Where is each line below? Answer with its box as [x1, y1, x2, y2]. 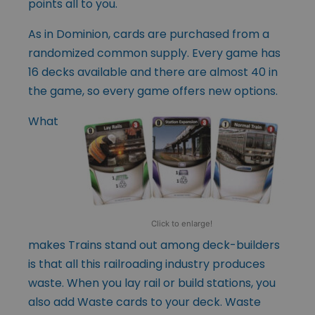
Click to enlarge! [150, 218, 212, 229]
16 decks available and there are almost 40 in [28, 63, 278, 80]
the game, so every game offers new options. [28, 82, 278, 99]
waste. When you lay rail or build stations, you [28, 274, 276, 291]
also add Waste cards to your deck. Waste [28, 293, 261, 310]
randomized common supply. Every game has [28, 44, 281, 61]
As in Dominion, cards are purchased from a [28, 25, 269, 42]
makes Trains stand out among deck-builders [28, 236, 280, 253]
